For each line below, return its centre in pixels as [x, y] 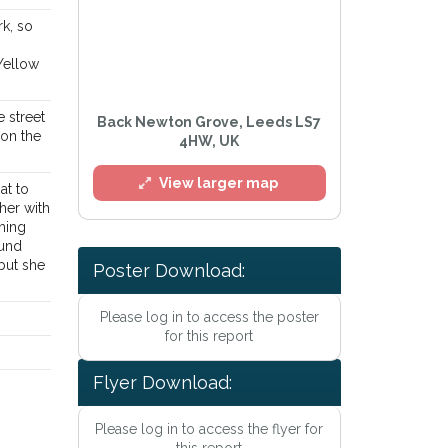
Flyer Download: [162, 382]
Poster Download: [168, 271]
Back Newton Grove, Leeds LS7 [209, 122]
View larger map [219, 183]
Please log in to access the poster [209, 317]
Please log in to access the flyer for [209, 428]
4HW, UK [209, 141]
